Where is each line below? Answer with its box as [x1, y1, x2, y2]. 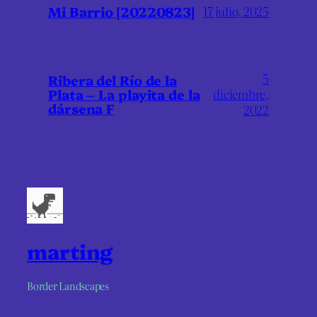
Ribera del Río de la [48, 71, 177, 90]
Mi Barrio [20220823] [48, 2, 195, 21]
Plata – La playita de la [48, 85, 200, 104]
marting [27, 237, 113, 265]
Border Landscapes [27, 278, 109, 293]
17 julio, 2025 [203, 2, 269, 21]
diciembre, [213, 85, 269, 103]
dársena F [48, 99, 115, 118]
